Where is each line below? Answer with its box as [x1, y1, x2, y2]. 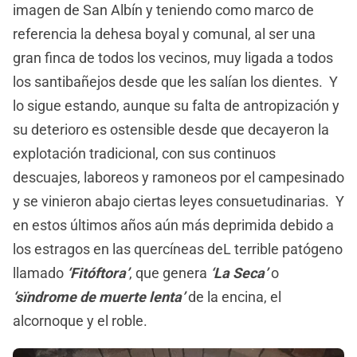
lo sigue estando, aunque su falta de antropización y [13, 96, 339, 114]
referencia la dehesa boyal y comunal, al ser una [13, 25, 316, 42]
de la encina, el [185, 288, 281, 305]
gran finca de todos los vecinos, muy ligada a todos [13, 49, 333, 66]
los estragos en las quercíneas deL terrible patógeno [13, 240, 343, 257]
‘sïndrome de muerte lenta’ [13, 288, 185, 305]
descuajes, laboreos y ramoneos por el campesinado [13, 168, 344, 186]
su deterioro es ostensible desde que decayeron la [13, 120, 329, 138]
